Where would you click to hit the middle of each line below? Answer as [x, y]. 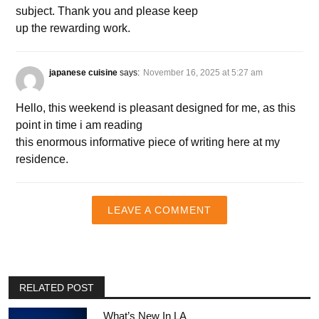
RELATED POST [57, 288]
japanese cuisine [83, 73]
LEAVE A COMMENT [159, 210]
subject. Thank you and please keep [107, 11]
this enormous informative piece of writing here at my [148, 142]
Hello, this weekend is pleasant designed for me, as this [156, 108]
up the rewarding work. [73, 28]
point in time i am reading [79, 125]
